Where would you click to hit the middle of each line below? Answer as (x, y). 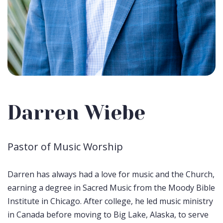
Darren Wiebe (76, 112)
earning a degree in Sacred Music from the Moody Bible (111, 187)
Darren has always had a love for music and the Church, (111, 174)
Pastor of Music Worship (65, 146)
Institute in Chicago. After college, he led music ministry (110, 201)
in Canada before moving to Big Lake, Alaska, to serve (108, 214)
